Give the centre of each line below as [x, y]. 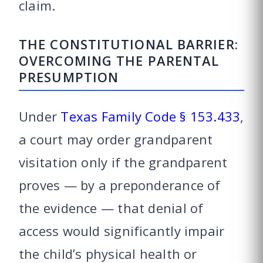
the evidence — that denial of [111, 208]
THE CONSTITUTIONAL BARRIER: [129, 44]
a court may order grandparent [116, 139]
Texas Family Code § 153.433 [151, 117]
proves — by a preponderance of [120, 185]
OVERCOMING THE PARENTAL [119, 61]
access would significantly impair [122, 231]
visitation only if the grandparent [123, 162]
